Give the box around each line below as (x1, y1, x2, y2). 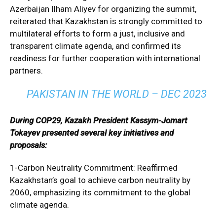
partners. (10, 66, 43, 75)
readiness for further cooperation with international (10, 53, 200, 63)
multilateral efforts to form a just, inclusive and (10, 29, 185, 38)
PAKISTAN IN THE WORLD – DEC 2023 (26, 88, 207, 100)
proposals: (10, 140, 47, 150)
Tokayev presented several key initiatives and (10, 128, 174, 138)
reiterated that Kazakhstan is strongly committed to (10, 16, 202, 26)
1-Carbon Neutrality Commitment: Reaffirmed (10, 163, 178, 173)
